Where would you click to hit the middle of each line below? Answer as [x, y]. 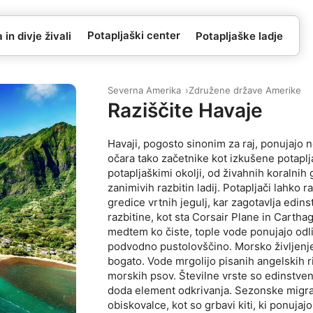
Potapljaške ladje [240, 36]
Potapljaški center [133, 35]
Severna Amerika [145, 90]
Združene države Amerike [245, 90]
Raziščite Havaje [185, 110]
